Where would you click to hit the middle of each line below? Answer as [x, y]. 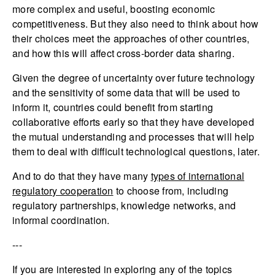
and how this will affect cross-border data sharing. [123, 53]
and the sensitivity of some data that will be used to [126, 93]
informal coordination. [61, 220]
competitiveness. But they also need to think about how [136, 24]
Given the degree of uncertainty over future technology [134, 78]
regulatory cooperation [63, 191]
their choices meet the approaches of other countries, [131, 39]
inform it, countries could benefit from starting [113, 107]
